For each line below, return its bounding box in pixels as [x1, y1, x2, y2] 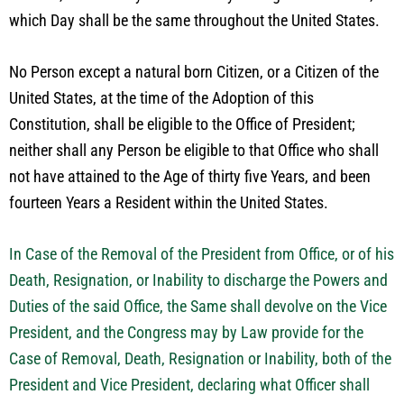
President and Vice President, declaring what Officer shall [9, 375, 370, 394]
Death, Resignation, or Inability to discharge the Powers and [9, 271, 388, 289]
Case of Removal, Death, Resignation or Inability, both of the [9, 349, 391, 368]
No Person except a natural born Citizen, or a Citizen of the [9, 62, 379, 81]
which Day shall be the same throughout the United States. [9, 11, 380, 30]
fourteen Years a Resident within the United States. [9, 193, 328, 212]
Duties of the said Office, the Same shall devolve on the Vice [9, 297, 387, 316]
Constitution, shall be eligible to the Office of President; [9, 115, 355, 133]
